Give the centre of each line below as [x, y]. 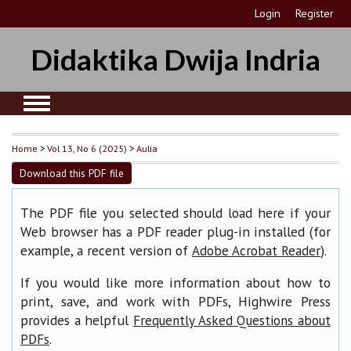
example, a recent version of [106, 250]
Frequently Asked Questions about [232, 321]
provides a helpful [77, 320]
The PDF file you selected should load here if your [175, 212]
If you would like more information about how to [175, 283]
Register [315, 13]
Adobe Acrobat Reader [256, 250]
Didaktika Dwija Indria [175, 59]
